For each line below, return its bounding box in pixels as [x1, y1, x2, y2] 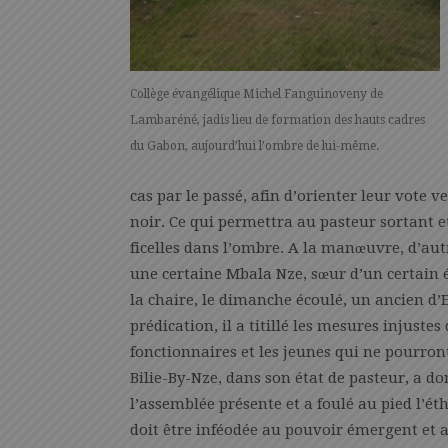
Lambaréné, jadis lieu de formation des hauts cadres [130, 112, 425, 127]
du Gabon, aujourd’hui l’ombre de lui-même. [130, 138, 379, 153]
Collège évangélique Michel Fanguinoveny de [130, 86, 383, 101]
